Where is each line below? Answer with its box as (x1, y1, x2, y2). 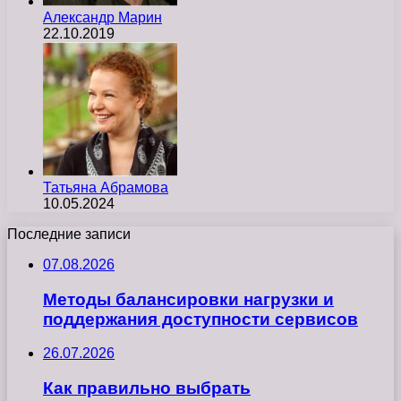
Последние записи (7, 226, 131, 242)
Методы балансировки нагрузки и (43, 289, 334, 309)
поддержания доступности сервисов (43, 309, 358, 328)
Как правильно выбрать (43, 379, 251, 398)
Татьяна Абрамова (43, 180, 168, 195)
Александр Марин (43, 10, 162, 25)
